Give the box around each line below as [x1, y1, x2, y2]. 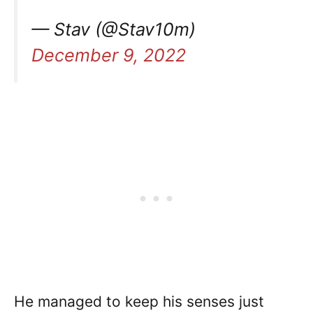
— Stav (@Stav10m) [31, 19, 196, 41]
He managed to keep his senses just [14, 293, 264, 311]
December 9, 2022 [31, 45, 186, 66]
